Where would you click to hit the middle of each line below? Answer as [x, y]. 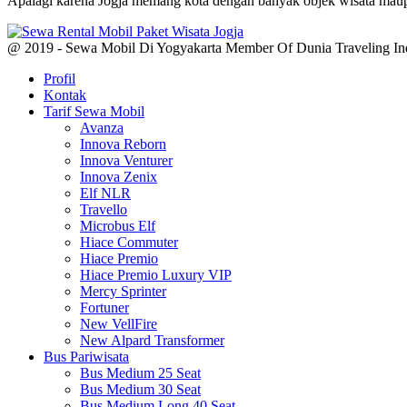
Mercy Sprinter [123, 292]
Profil [60, 79]
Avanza [102, 128]
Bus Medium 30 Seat [140, 390]
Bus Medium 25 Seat [140, 373]
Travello [104, 210]
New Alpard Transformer [152, 341]
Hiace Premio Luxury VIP [156, 275]
